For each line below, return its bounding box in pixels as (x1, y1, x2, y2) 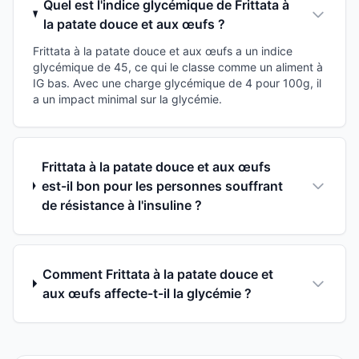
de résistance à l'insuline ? (41, 196, 202, 213)
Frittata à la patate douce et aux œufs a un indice (33, 43, 292, 58)
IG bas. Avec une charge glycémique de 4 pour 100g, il (33, 75, 321, 90)
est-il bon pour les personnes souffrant (41, 177, 283, 194)
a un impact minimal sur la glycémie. (33, 91, 222, 106)
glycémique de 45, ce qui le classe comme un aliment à (33, 59, 323, 74)
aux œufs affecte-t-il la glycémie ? (42, 284, 252, 301)
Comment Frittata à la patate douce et (42, 265, 274, 282)
